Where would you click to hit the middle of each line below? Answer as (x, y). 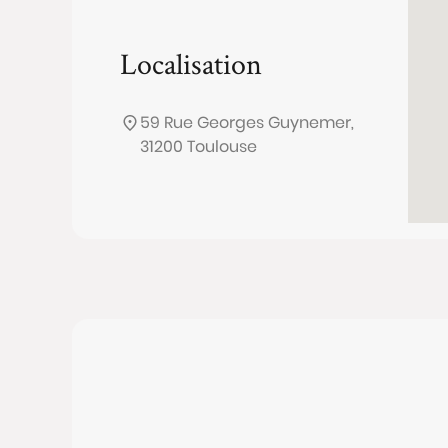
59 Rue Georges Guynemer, (247, 122)
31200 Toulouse (198, 146)
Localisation (191, 63)
